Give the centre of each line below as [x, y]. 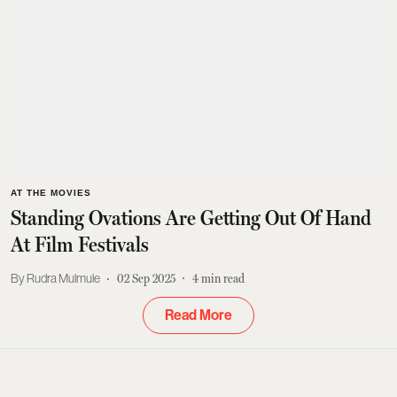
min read [223, 278]
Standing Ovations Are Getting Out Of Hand [191, 218]
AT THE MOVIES [51, 192]
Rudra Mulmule [63, 278]
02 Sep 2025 [146, 278]
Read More [198, 315]
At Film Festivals [80, 244]
